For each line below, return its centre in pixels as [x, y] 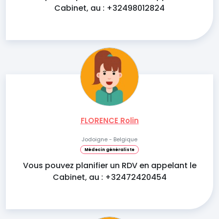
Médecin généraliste [109, 150]
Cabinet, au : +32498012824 [109, 8]
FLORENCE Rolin [109, 121]
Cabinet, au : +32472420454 [109, 177]
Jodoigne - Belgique [109, 140]
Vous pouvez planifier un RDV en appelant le [109, 166]
